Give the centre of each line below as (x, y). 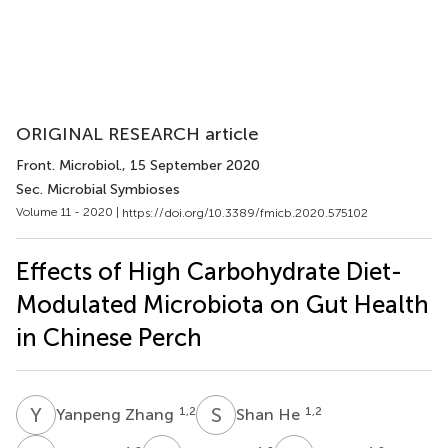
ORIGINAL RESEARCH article (137, 134)
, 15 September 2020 (191, 165)
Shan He (270, 414)
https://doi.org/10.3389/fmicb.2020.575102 (245, 212)
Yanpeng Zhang (117, 414)
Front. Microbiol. (69, 165)
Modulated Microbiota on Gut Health (222, 304)
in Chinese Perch (109, 337)
